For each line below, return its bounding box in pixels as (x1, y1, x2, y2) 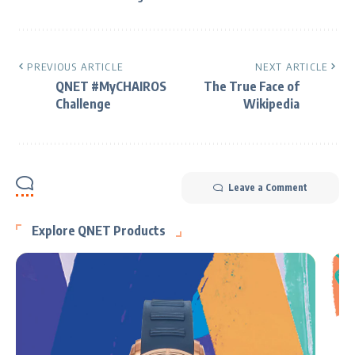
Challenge (55, 95, 111, 112)
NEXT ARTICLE (255, 59, 328, 73)
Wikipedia (243, 95, 300, 112)
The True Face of (204, 78, 300, 94)
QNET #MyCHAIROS (55, 78, 166, 94)
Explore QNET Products (32, 222, 166, 239)
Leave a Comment (228, 181, 307, 193)
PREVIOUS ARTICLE (27, 59, 124, 73)
